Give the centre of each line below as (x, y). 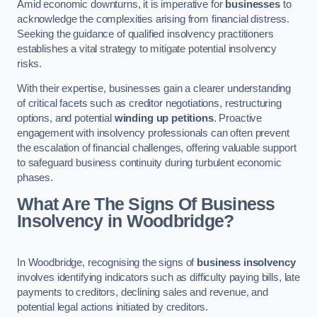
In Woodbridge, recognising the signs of (107, 262)
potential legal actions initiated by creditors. (113, 307)
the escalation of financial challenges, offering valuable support (157, 148)
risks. (30, 63)
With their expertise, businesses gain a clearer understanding (154, 89)
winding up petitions (164, 119)
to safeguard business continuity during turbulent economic (149, 163)
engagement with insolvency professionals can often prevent (153, 133)
